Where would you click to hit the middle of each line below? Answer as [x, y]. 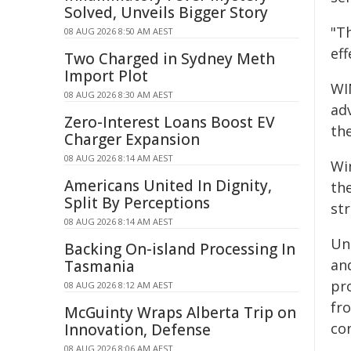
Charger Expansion [132, 139]
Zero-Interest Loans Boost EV [170, 122]
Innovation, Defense [138, 330]
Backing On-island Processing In [180, 249]
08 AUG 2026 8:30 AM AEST [119, 94]
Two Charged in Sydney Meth [170, 59]
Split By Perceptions [137, 203]
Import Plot [106, 76]
